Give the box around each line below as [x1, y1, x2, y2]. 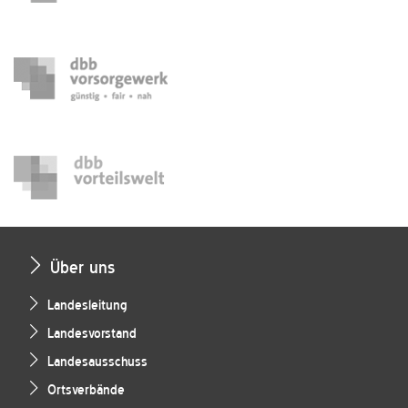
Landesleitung [47, 297, 127, 313]
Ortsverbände [47, 382, 125, 398]
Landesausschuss [47, 353, 148, 370]
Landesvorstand [47, 325, 137, 342]
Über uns [50, 257, 115, 277]
